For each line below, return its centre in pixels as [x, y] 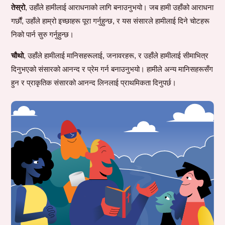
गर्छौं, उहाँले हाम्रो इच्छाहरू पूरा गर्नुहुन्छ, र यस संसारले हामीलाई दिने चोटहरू [110, 21]
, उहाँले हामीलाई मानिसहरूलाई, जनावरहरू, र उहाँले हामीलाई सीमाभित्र [116, 56]
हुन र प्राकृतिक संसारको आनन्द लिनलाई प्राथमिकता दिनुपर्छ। [94, 83]
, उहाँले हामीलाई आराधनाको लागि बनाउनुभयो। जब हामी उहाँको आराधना [120, 8]
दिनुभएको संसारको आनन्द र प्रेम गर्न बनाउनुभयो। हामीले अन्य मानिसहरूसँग [112, 69]
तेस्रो [18, 8]
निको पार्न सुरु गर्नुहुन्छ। [43, 35]
